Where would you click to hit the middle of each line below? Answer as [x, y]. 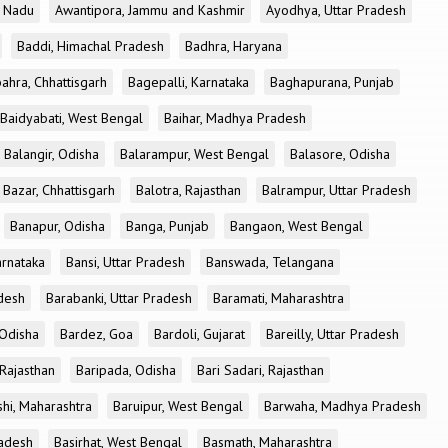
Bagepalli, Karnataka [188, 82]
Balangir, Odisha [51, 154]
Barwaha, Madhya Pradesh [342, 406]
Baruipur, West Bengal [178, 406]
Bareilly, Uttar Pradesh [332, 334]
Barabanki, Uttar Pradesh [119, 298]
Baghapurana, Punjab [332, 82]
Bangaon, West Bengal [296, 226]
